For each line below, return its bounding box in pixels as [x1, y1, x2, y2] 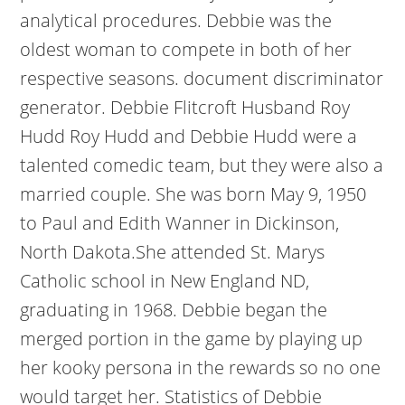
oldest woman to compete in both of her [20, 37, 353, 61]
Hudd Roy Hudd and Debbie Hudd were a [20, 124, 358, 148]
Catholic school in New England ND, [20, 268, 310, 293]
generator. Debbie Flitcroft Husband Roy [20, 95, 351, 119]
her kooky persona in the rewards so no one [20, 355, 381, 380]
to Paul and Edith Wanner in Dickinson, [20, 211, 340, 235]
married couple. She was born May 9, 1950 [20, 182, 367, 206]
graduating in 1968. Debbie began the [20, 297, 328, 322]
